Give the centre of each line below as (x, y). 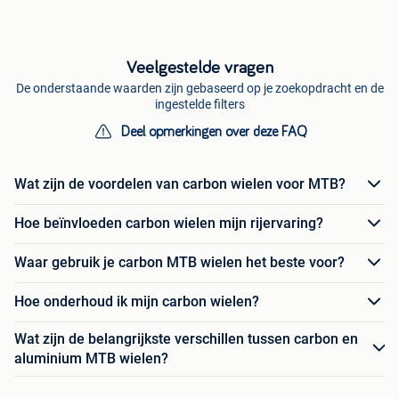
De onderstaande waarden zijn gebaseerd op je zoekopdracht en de (199, 88)
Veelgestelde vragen (199, 67)
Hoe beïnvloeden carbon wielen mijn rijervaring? (169, 224)
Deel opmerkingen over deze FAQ (214, 131)
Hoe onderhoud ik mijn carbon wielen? (137, 302)
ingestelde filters (199, 104)
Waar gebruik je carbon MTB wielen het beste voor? (179, 263)
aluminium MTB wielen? (91, 358)
